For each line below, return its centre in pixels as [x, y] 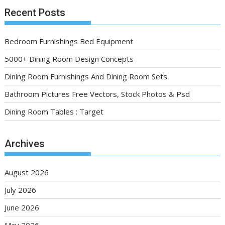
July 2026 [21, 190]
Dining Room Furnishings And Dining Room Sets [86, 76]
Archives [25, 144]
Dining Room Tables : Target [54, 111]
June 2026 [22, 208]
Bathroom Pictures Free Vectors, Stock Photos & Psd [97, 94]
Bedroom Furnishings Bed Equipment [69, 41]
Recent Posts [35, 12]
